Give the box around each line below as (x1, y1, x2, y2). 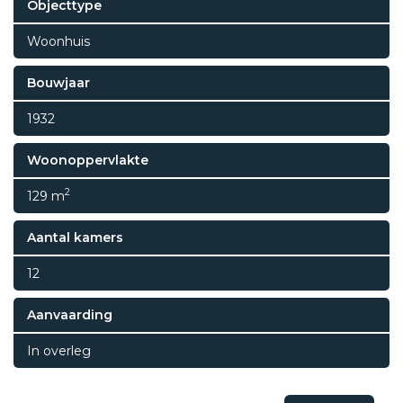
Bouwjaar (27, 74, 90, 91)
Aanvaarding (27, 306, 112, 323)
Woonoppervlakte (27, 151, 148, 168)
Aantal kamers (27, 228, 123, 246)
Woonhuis (27, 32, 90, 49)
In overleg (27, 342, 91, 359)
